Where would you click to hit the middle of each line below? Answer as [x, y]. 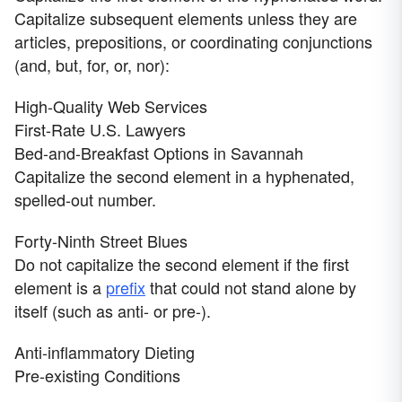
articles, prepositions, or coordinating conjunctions [193, 42]
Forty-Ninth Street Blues [101, 241]
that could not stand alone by [251, 288]
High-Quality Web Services [111, 106]
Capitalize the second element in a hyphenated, [184, 176]
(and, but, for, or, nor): [92, 65]
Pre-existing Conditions [97, 376]
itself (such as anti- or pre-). [113, 311]
